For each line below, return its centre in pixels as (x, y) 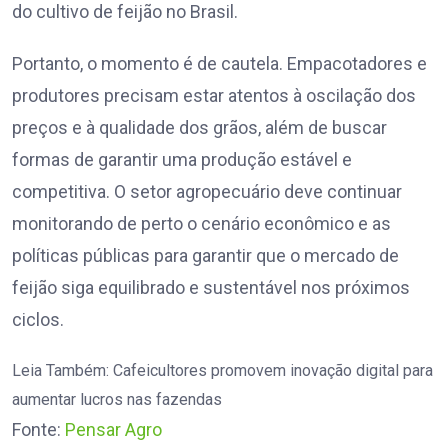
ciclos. (38, 320)
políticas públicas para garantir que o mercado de (205, 256)
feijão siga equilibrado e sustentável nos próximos (211, 288)
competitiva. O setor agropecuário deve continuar (207, 192)
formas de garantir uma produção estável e (182, 160)
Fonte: (38, 430)
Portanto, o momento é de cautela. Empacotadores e (219, 64)
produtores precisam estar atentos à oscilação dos (214, 96)
